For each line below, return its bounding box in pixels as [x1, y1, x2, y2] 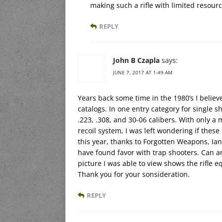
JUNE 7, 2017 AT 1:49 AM [113, 69, 172, 76]
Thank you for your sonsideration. [78, 169, 190, 179]
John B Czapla [113, 55, 160, 65]
